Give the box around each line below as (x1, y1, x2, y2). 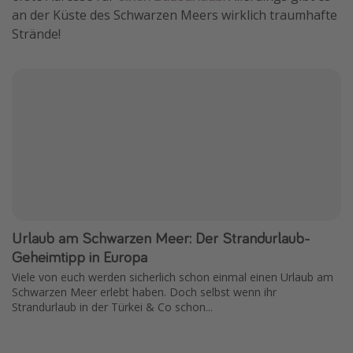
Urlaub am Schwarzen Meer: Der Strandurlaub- (12, 227, 310, 247)
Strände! (12, 25, 61, 43)
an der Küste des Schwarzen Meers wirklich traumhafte (12, 6, 337, 24)
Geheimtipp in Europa (12, 246, 147, 266)
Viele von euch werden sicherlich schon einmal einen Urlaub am (12, 269, 333, 284)
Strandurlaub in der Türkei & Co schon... (12, 299, 213, 314)
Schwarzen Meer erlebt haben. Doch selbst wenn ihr (12, 284, 277, 299)
